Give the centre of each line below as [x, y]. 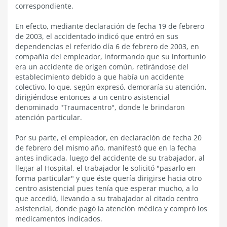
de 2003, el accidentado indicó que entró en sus [97, 36]
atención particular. [49, 117]
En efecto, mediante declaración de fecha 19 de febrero [110, 26]
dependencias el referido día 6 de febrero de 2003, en [107, 46]
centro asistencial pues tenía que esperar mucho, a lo [107, 188]
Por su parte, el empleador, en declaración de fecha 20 [108, 138]
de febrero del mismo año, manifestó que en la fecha [106, 148]
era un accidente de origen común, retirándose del [102, 67]
